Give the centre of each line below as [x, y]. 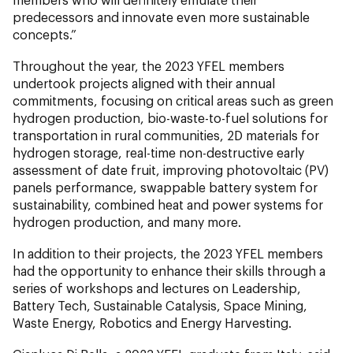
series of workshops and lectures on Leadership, [157, 288]
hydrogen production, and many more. [127, 221]
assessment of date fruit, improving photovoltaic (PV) [171, 169]
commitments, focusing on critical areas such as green [173, 100]
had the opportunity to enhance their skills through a [169, 270]
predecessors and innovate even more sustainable [161, 17]
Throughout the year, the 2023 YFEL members [149, 65]
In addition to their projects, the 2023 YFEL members [168, 253]
